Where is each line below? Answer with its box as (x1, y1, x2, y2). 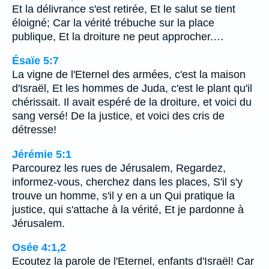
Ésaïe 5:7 (12, 55, 59, 67)
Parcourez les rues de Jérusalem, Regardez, (12, 162, 226, 174)
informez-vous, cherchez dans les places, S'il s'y (12, 175, 243, 188)
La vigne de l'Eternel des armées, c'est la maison (12, 68, 246, 81)
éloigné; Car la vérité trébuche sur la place (12, 16, 214, 29)
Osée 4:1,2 (12, 241, 66, 254)
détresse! (12, 124, 56, 136)
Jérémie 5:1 (12, 148, 71, 160)
